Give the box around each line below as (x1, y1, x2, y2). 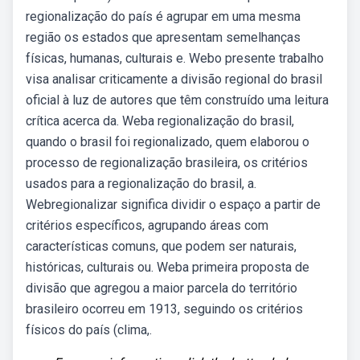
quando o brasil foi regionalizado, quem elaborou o (26, 134, 309, 149)
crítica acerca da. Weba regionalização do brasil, (26, 113, 294, 129)
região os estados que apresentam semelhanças (26, 30, 301, 45)
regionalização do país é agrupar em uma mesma (26, 9, 301, 24)
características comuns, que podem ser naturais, (26, 239, 297, 254)
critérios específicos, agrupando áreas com (26, 218, 268, 233)
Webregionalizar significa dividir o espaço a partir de (26, 197, 321, 212)
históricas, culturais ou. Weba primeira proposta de (26, 260, 309, 275)
